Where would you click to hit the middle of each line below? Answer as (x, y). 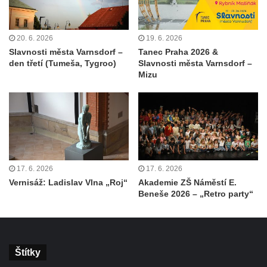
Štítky (28, 252)
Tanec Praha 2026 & (178, 52)
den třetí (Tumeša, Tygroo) (63, 63)
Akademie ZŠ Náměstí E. (187, 182)
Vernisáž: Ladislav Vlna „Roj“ (68, 182)
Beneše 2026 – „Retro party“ (196, 193)
